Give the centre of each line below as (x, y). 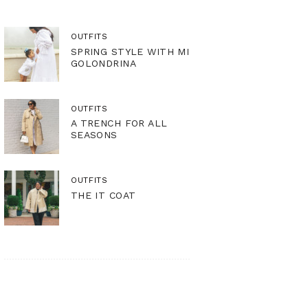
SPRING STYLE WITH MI (130, 52)
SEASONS (94, 135)
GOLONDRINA (103, 64)
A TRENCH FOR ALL (119, 123)
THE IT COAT (103, 195)
